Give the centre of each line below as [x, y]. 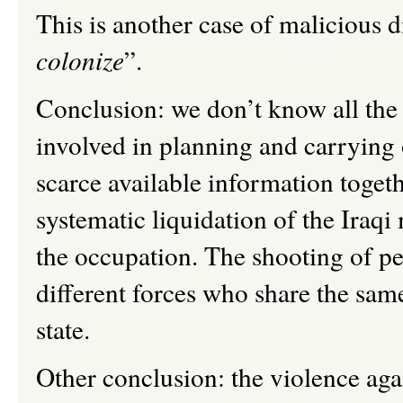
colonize [80, 60]
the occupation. [120, 255]
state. [63, 329]
